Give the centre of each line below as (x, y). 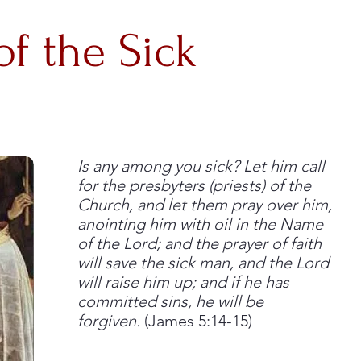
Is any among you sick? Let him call (201, 166)
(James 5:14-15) (196, 321)
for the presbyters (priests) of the (194, 185)
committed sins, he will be (170, 301)
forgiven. (109, 321)
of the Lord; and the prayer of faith (199, 243)
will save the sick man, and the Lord (203, 263)
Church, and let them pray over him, (205, 205)
